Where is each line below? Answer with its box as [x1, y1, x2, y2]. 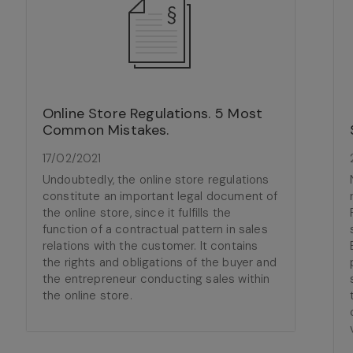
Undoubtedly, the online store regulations [43, 172, 269, 188]
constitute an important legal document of [43, 188, 278, 204]
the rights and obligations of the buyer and [43, 255, 277, 270]
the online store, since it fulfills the [43, 205, 232, 221]
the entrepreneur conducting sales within [43, 271, 270, 287]
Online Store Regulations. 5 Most [43, 104, 263, 123]
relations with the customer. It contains [43, 238, 258, 254]
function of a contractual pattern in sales [43, 221, 268, 237]
